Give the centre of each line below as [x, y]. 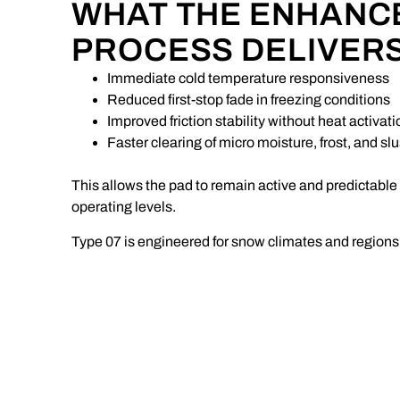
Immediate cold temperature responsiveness [248, 79]
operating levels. [124, 207]
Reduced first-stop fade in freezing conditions [249, 100]
